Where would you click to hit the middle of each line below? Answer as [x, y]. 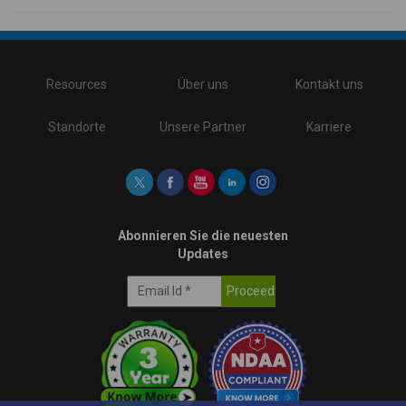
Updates [203, 253]
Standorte [77, 126]
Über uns [203, 84]
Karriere [329, 126]
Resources [77, 84]
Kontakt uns [329, 84]
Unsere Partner [203, 126]
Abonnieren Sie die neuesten [203, 235]
